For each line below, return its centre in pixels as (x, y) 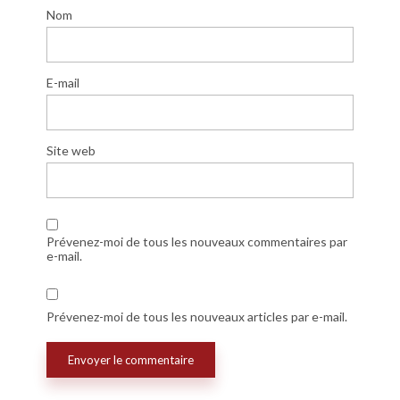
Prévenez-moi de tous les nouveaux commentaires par (197, 242)
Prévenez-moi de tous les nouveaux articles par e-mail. (197, 317)
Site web (71, 151)
